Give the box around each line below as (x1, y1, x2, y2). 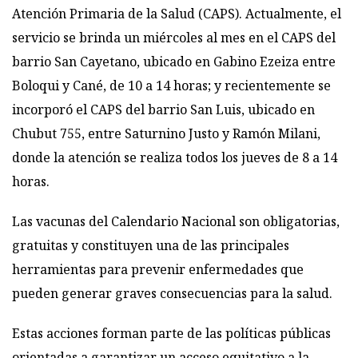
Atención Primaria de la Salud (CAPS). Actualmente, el (12, 5, 341, 23)
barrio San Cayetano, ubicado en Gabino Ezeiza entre (12, 53, 336, 71)
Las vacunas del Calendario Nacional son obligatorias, (12, 213, 340, 231)
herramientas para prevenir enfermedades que (12, 261, 304, 279)
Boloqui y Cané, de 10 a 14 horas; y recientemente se (12, 77, 331, 95)
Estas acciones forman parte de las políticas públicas (12, 324, 331, 343)
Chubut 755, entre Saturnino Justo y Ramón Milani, (12, 125, 320, 143)
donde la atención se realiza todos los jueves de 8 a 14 (12, 149, 337, 167)
